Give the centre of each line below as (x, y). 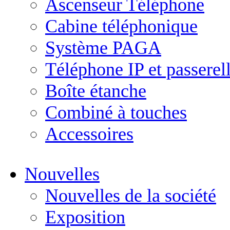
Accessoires (89, 134)
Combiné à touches (116, 112)
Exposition (85, 217)
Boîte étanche (96, 91)
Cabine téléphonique (121, 26)
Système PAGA (103, 48)
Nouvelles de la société (131, 196)
